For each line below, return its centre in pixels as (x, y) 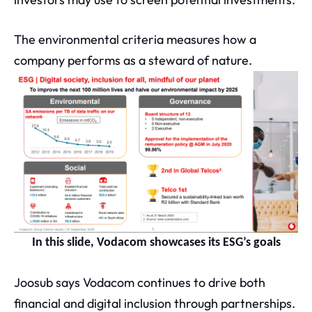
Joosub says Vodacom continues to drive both (140, 283)
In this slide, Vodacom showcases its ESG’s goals (156, 243)
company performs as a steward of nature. (133, 60)
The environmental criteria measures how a (135, 39)
